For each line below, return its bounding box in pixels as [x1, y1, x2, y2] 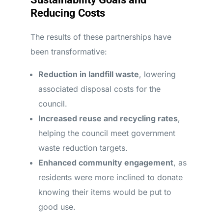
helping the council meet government [38, 128, 175, 138]
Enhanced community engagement [38, 158, 173, 167]
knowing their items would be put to [38, 187, 171, 197]
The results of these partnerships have [30, 32, 171, 42]
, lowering [138, 69, 176, 79]
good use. [38, 202, 76, 212]
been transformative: [30, 47, 107, 56]
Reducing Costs [30, 7, 105, 19]
